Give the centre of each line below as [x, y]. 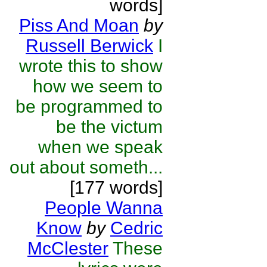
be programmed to [89, 106]
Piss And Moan [79, 25]
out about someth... [86, 167]
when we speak [100, 147]
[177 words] [116, 187]
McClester [68, 248]
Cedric [136, 228]
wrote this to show [91, 66]
